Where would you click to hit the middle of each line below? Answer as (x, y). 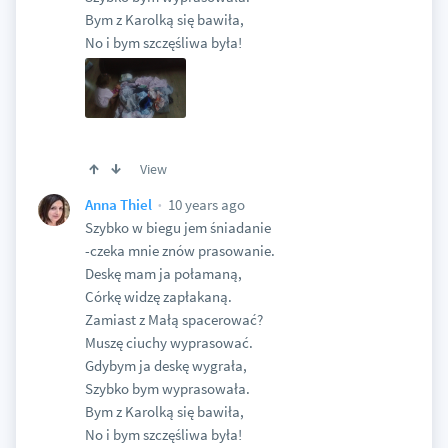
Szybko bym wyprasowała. (167, 388)
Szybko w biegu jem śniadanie (177, 227)
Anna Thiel (118, 205)
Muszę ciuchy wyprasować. (168, 342)
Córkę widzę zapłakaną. (158, 296)
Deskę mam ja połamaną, (163, 273)
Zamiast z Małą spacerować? (173, 319)
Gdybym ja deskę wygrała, (165, 365)
